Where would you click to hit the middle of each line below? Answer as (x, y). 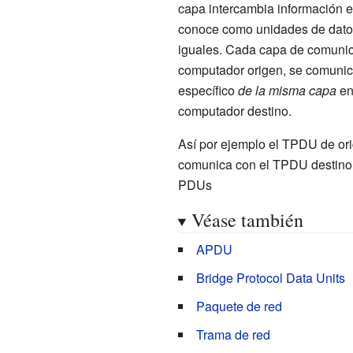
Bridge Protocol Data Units (270, 277)
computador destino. (234, 110)
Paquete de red (239, 306)
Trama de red (233, 334)
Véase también (247, 219)
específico (208, 90)
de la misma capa (287, 90)
